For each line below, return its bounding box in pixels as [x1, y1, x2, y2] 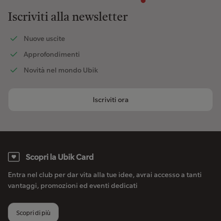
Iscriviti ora [92, 95, 129, 104]
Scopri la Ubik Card [26, 151, 94, 162]
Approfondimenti [24, 49, 80, 59]
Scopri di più [16, 208, 50, 217]
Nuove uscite [24, 34, 65, 43]
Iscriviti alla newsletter [8, 11, 128, 24]
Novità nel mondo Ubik [24, 65, 98, 74]
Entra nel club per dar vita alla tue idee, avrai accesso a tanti [8, 170, 202, 179]
